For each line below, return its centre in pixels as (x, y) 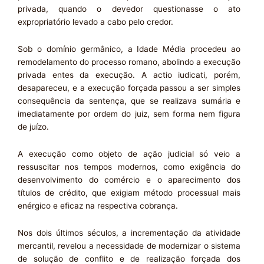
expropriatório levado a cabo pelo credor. (95, 22)
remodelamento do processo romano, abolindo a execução (129, 62)
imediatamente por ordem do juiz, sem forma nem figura (129, 114)
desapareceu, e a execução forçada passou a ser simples (129, 88)
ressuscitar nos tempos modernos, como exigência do (129, 167)
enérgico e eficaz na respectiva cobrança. (98, 206)
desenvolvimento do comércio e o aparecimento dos (129, 180)
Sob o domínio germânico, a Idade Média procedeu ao (129, 49)
